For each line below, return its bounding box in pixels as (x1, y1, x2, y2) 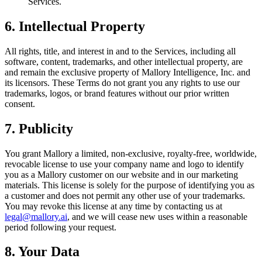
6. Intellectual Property (5, 18, 145, 34)
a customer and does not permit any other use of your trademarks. (5, 190, 245, 201)
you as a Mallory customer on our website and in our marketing (5, 169, 238, 180)
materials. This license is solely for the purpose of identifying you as (5, 180, 254, 190)
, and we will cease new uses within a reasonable (67, 211, 247, 222)
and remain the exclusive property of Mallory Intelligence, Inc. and (5, 67, 250, 77)
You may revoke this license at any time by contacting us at (5, 201, 222, 211)
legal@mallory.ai (5, 211, 67, 222)
